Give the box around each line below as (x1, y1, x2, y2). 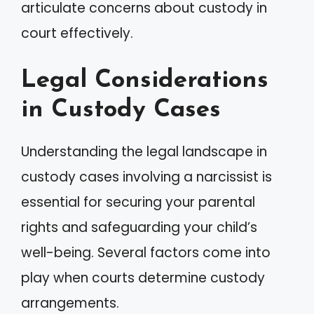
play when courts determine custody (21, 268, 265, 287)
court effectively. (21, 24, 133, 43)
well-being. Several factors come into (21, 243, 271, 262)
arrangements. (21, 293, 119, 313)
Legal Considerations (21, 68, 268, 93)
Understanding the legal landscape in (21, 142, 267, 161)
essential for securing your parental (21, 192, 255, 212)
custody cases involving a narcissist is (21, 167, 272, 186)
